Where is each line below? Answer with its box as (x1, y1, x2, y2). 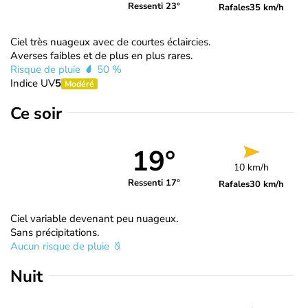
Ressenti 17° (127, 177, 180, 190)
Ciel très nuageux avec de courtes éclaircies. (10, 34, 210, 49)
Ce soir (10, 102, 62, 124)
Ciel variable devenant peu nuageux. (10, 211, 178, 225)
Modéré (65, 78, 94, 89)
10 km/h (234, 160, 269, 174)
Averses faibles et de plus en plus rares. (10, 48, 192, 63)
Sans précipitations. (10, 225, 99, 239)
